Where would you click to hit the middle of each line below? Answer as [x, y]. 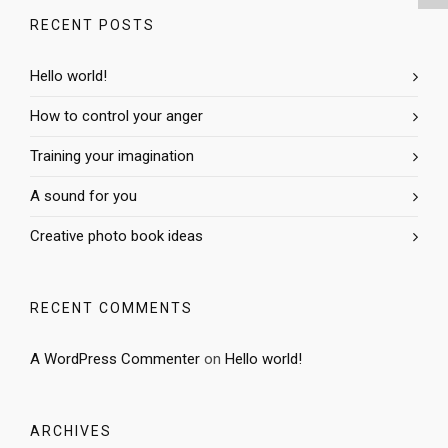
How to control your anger [116, 116]
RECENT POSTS [92, 25]
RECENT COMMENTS [111, 308]
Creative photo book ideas [116, 236]
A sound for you [83, 196]
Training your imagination [112, 156]
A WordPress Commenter [115, 359]
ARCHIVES [71, 431]
